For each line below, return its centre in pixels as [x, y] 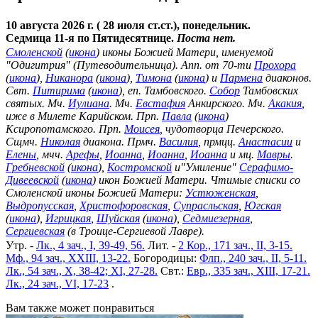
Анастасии [265, 141]
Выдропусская [40, 205]
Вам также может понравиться [80, 307]
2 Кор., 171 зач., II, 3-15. [235, 245]
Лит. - [161, 245]
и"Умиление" [205, 167]
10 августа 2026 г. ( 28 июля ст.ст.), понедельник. [128, 25]
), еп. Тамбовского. [164, 90]
